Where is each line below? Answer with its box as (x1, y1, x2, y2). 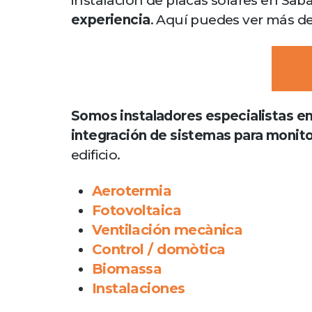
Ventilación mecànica (92, 221, 243, 238)
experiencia (71, 12, 150, 29)
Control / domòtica (92, 240, 226, 258)
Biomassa (92, 260, 162, 277)
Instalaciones (92, 279, 185, 297)
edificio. (71, 146, 120, 163)
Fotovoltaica (92, 201, 181, 219)
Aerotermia (92, 182, 172, 199)
